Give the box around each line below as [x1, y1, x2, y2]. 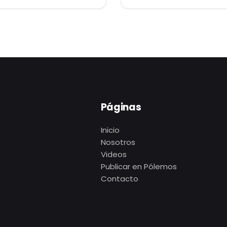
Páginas [100, 100, 141, 114]
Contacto [100, 173, 138, 184]
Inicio [100, 124, 120, 135]
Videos [100, 148, 127, 160]
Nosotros [100, 136, 135, 147]
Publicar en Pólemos [100, 161, 177, 172]
